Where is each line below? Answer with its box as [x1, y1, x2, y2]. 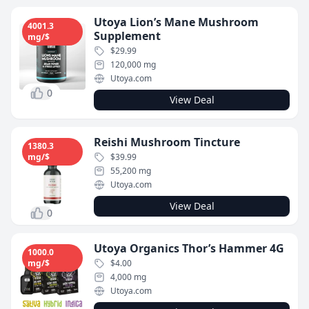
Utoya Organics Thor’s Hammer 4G [94, 241, 284, 256]
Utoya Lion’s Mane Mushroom [94, 14, 259, 30]
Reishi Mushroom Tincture [94, 134, 240, 150]
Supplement [94, 28, 161, 43]
